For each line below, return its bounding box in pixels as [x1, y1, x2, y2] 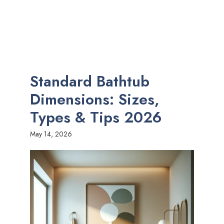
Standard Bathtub [30, 70, 149, 92]
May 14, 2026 [30, 129, 72, 139]
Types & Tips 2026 [30, 106, 162, 128]
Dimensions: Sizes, [30, 88, 159, 110]
